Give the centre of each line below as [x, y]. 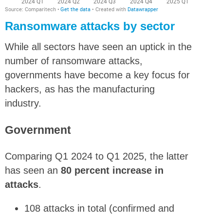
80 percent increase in [112, 171]
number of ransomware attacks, [74, 61]
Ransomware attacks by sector [90, 26]
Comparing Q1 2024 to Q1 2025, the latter [97, 156]
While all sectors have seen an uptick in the [98, 47]
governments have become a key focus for [97, 75]
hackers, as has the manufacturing [80, 89]
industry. [23, 103]
